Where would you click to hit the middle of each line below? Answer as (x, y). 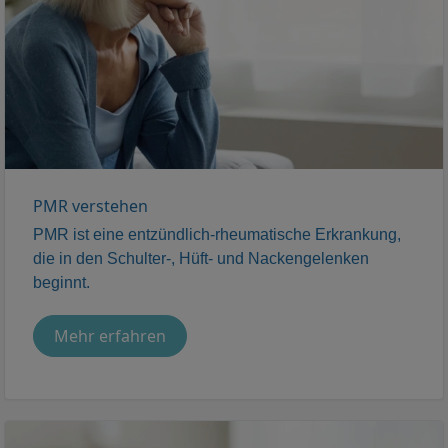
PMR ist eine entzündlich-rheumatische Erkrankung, (217, 235)
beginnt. (61, 283)
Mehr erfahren (110, 336)
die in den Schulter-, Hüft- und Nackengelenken (201, 259)
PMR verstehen (90, 206)
